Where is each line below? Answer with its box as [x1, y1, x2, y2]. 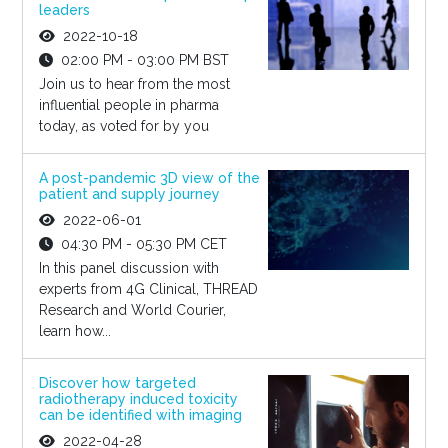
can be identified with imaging [38, 406, 242, 423]
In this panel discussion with [38, 259, 219, 276]
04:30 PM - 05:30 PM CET [60, 235, 227, 252]
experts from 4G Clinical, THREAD [38, 280, 258, 297]
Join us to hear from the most [38, 75, 230, 92]
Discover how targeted [38, 374, 196, 391]
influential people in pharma [38, 96, 219, 113]
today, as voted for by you [38, 117, 209, 134]
